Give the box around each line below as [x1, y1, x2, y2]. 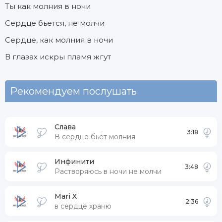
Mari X [55, 192, 77, 201]
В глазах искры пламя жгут [5, 52, 111, 61]
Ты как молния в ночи [5, 1, 91, 11]
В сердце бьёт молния [55, 132, 135, 141]
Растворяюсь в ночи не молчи [55, 167, 162, 176]
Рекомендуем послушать [10, 85, 137, 97]
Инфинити [55, 157, 94, 166]
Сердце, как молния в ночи [5, 35, 113, 45]
